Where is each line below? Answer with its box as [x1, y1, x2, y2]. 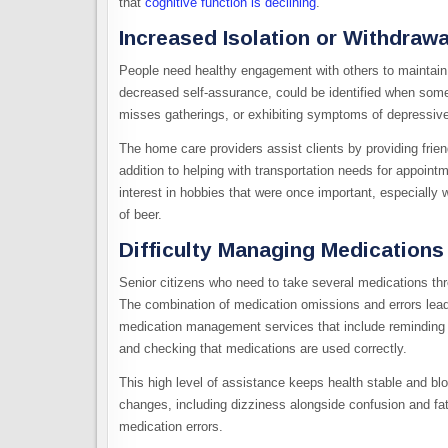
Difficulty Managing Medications [119, 237, 444, 261]
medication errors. [119, 419, 223, 435]
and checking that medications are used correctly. [119, 341, 411, 357]
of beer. [119, 207, 162, 223]
